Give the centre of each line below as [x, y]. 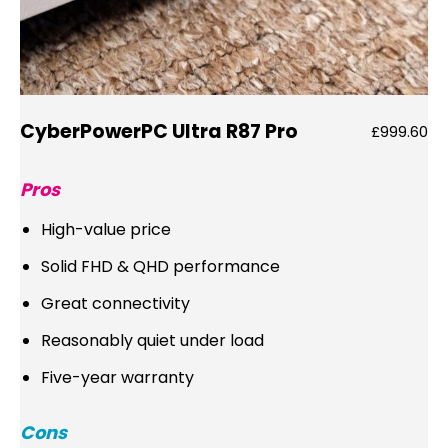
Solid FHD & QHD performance [160, 267]
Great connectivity [115, 304]
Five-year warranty [117, 378]
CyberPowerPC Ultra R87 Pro [159, 132]
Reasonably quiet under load [152, 341]
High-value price [106, 230]
